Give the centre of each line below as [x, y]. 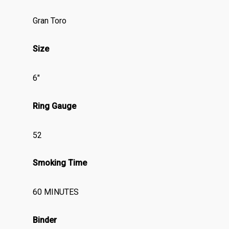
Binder [45, 220]
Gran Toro [50, 21]
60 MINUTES [56, 192]
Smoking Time [60, 163]
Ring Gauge [55, 106]
